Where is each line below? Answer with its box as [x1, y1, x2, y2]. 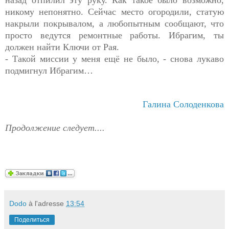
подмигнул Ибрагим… [5, 65, 93, 76]
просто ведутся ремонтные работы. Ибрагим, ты [5, 30, 224, 40]
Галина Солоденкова [143, 99, 224, 109]
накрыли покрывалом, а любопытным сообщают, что [5, 18, 224, 29]
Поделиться [14, 216, 50, 223]
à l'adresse [29, 199, 66, 208]
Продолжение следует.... [5, 122, 105, 133]
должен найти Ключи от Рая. [5, 41, 119, 52]
